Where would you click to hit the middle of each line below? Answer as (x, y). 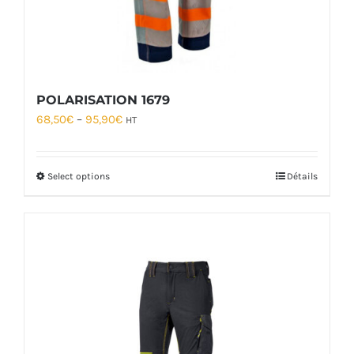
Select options (79, 177)
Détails (302, 177)
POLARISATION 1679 (103, 100)
